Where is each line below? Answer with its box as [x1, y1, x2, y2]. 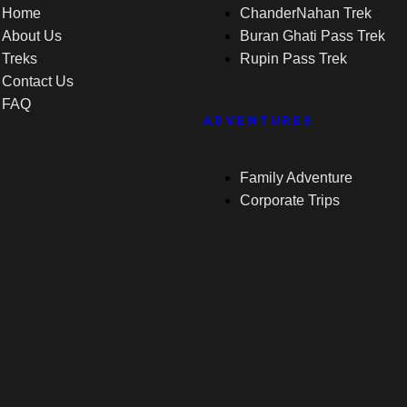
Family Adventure [239, 169, 352, 185]
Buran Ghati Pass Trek [239, 27, 385, 44]
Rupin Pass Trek [239, 50, 347, 66]
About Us [2, 27, 62, 44]
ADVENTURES [203, 113, 314, 127]
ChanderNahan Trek [239, 5, 372, 21]
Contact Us [2, 73, 74, 89]
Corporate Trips [239, 192, 340, 208]
